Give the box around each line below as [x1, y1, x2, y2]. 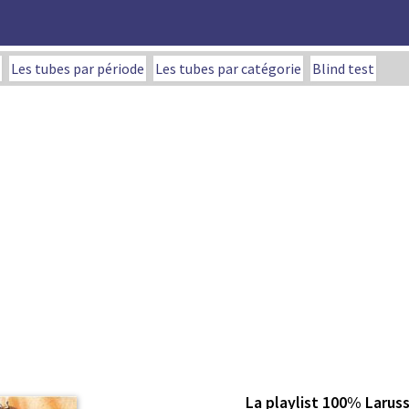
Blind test [312, 59, 374, 78]
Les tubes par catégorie [155, 59, 301, 78]
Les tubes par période [11, 59, 144, 78]
